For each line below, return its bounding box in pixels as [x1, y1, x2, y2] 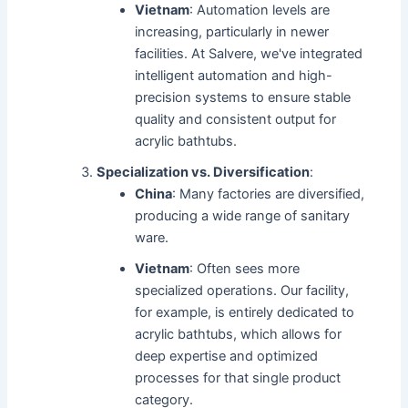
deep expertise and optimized [135, 348, 319, 365]
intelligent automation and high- [135, 67, 333, 85]
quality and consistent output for [135, 111, 337, 128]
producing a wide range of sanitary [135, 208, 351, 225]
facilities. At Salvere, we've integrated [135, 46, 363, 63]
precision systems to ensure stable [135, 89, 352, 107]
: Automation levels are [189, 2, 331, 19]
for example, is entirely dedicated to [135, 304, 355, 321]
